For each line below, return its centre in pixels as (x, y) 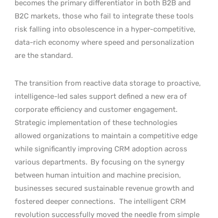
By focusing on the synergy (137, 162)
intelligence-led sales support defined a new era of (101, 96)
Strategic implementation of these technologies (96, 122)
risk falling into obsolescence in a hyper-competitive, (105, 29)
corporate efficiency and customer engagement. (96, 109)
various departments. (52, 162)
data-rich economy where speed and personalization (104, 42)
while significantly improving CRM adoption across (101, 149)
